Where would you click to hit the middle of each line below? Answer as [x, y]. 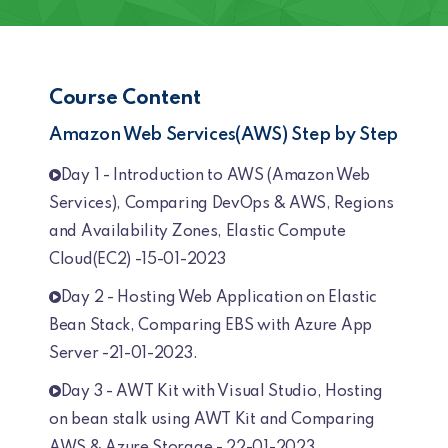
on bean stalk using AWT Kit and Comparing [212, 420]
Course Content [125, 99]
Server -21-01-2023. [123, 354]
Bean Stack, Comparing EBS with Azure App [211, 326]
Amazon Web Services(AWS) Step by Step [223, 135]
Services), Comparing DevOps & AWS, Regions [221, 204]
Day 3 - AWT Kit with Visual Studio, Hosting [221, 392]
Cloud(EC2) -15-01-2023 [137, 260]
